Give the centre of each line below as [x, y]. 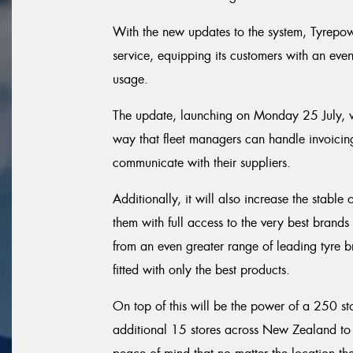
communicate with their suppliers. [202, 163]
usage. [130, 79]
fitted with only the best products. [201, 270]
